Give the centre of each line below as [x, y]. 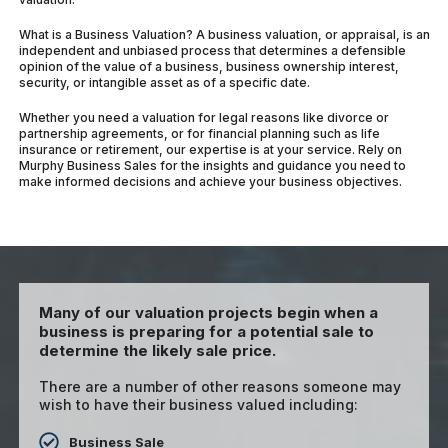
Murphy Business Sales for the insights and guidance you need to [213, 166]
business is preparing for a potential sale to [207, 332]
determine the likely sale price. [158, 351]
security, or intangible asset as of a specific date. [165, 82]
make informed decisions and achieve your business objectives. [211, 182]
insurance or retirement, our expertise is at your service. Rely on [211, 150]
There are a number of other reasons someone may [220, 387]
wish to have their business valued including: [199, 405]
